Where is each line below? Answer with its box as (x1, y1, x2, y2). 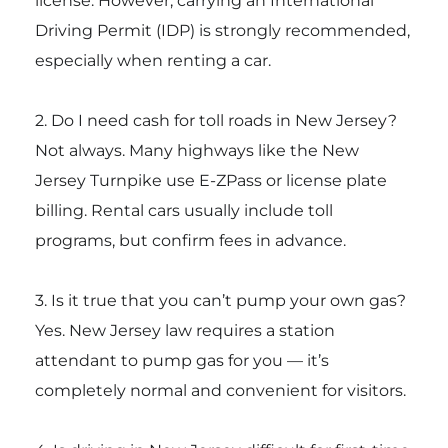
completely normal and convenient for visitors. (34, 381, 406, 401)
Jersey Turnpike (34, 171, 162, 191)
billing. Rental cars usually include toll (34, 201, 333, 221)
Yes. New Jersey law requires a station (34, 321, 335, 341)
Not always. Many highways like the (34, 141, 322, 161)
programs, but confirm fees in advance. (34, 231, 346, 251)
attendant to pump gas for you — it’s (34, 351, 329, 371)
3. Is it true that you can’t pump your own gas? (34, 291, 406, 311)
